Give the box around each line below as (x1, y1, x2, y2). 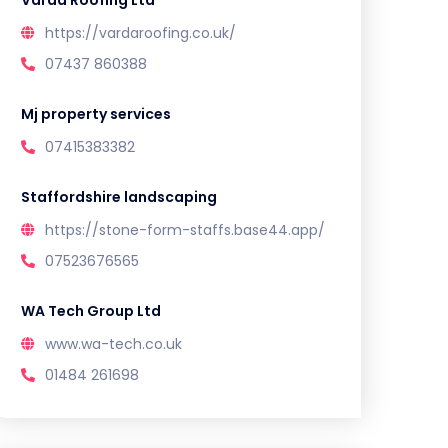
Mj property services (21, 104, 171, 124)
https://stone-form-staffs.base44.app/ (45, 220, 325, 240)
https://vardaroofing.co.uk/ (45, 23, 236, 43)
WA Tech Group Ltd (21, 301, 161, 321)
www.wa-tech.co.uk (45, 334, 182, 354)
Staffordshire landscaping (21, 187, 217, 207)
